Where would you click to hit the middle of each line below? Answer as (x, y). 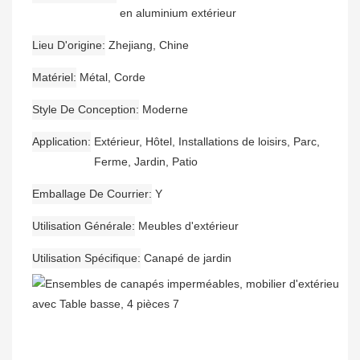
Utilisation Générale (82, 226)
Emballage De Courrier (90, 194)
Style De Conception (84, 110)
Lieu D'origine (67, 45)
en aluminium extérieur (178, 13)
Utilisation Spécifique (85, 258)
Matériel (53, 78)
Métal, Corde (112, 78)
